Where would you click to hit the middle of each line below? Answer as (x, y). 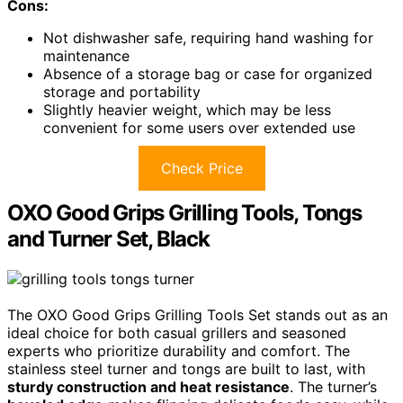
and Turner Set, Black (108, 238)
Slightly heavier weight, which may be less (187, 109)
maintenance (86, 55)
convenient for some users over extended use (199, 127)
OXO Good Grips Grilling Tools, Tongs (184, 212)
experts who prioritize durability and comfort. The (179, 350)
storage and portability (122, 91)
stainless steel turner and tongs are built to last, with (186, 368)
